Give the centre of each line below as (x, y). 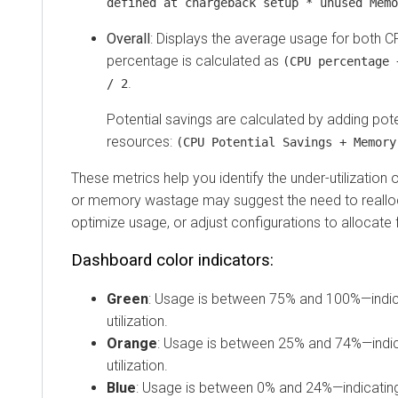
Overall (128, 38)
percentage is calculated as (195, 60)
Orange (132, 343)
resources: (141, 141)
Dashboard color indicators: (172, 260)
